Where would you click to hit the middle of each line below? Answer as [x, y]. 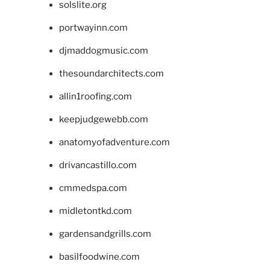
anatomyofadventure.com [114, 143]
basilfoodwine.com [99, 257]
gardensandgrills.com [105, 234]
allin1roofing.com [95, 97]
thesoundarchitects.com [111, 74]
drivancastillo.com [98, 165]
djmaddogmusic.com [103, 51]
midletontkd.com [95, 211]
